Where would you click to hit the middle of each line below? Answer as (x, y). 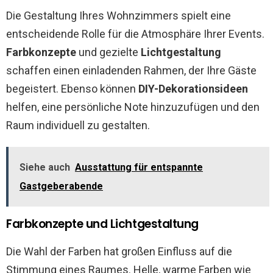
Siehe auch (45, 167)
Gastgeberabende (61, 186)
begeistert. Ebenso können (72, 89)
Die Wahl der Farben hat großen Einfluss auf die (119, 251)
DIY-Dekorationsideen (193, 89)
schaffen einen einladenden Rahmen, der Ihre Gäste (131, 70)
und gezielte (108, 52)
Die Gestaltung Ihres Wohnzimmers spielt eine (119, 16)
